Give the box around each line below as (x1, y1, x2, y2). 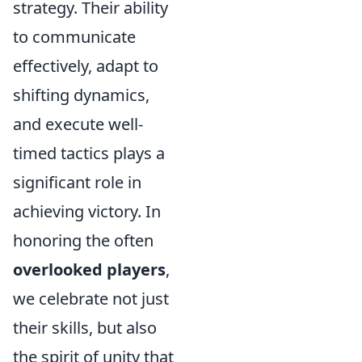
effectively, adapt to (13, 55, 158, 77)
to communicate (13, 26, 136, 48)
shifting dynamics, (13, 84, 149, 106)
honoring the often (13, 229, 154, 251)
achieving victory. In (13, 200, 161, 222)
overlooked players (13, 259, 166, 280)
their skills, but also (13, 317, 157, 339)
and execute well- (13, 113, 143, 135)
